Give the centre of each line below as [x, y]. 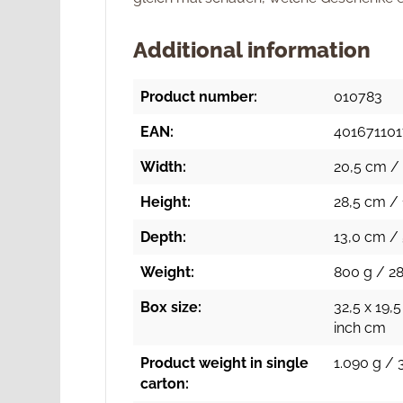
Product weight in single [225, 363]
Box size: [171, 307]
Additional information [252, 49]
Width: [164, 166]
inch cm [360, 327]
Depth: [164, 237]
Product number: [199, 96]
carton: [165, 383]
